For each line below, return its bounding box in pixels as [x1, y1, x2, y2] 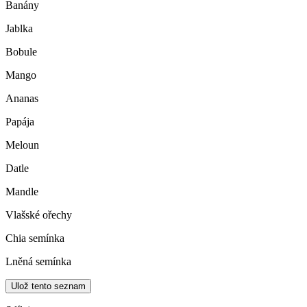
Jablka [5, 23, 33, 35]
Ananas [5, 93, 38, 105]
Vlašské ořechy [5, 209, 72, 221]
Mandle [5, 186, 38, 198]
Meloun [5, 139, 39, 151]
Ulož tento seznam [11, 281, 86, 292]
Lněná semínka [5, 256, 71, 268]
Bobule [5, 46, 37, 58]
